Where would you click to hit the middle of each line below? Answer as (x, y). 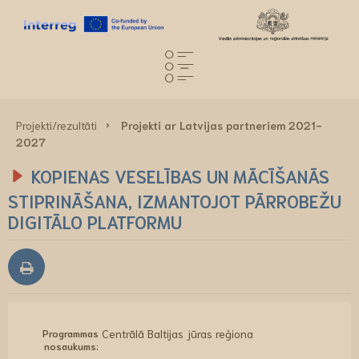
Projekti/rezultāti (56, 125)
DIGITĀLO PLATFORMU (95, 221)
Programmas (71, 333)
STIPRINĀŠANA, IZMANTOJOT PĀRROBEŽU (175, 200)
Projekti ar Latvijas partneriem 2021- (222, 125)
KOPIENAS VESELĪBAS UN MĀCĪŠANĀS (180, 175)
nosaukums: (72, 345)
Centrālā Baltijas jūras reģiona (177, 333)
